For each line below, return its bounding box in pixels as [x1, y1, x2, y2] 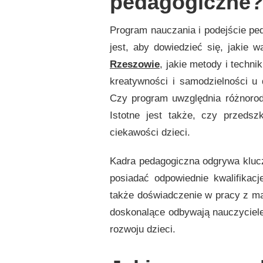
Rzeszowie [110, 59, 160, 70]
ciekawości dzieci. [110, 127, 190, 139]
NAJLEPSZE [93, 8, 131, 15]
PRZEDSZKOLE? [93, 19, 146, 26]
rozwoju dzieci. [110, 224, 176, 235]
